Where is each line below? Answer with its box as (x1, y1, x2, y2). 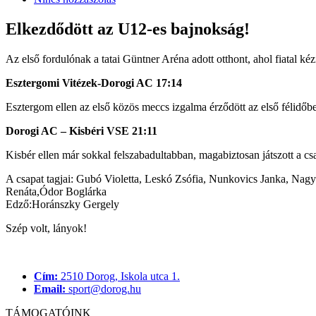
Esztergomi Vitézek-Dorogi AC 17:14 (6, 76, 182, 89)
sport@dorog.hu (66, 282, 141, 295)
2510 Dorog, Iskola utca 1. (58, 269, 180, 282)
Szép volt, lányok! (6, 221, 90, 234)
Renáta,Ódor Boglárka (6, 185, 107, 197)
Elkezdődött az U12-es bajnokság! (6, 19, 254, 38)
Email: (34, 282, 66, 295)
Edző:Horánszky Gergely (6, 197, 119, 210)
